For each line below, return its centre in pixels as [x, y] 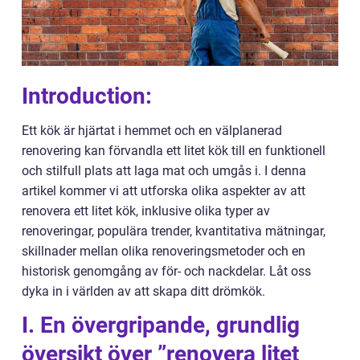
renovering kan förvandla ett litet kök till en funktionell [174, 151]
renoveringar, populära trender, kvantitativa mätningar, [174, 231]
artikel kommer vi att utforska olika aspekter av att [164, 191]
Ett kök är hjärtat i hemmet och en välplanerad [152, 131]
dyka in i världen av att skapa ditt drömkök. [143, 291]
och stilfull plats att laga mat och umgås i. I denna [164, 171]
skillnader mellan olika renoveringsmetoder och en [164, 251]
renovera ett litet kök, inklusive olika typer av [146, 211]
